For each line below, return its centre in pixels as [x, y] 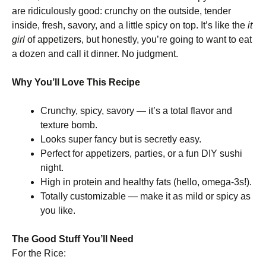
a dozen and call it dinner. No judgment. [95, 54]
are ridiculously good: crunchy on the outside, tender [121, 11]
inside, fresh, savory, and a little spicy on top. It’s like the [130, 25]
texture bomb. [69, 125]
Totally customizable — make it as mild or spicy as [145, 196]
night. [52, 168]
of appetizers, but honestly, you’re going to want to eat [138, 39]
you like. [58, 210]
